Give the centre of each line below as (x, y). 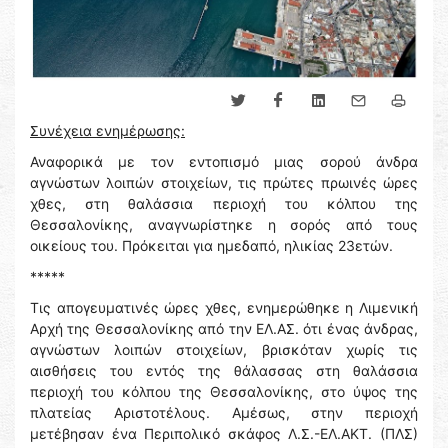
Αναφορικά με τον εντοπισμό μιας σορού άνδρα (224, 162)
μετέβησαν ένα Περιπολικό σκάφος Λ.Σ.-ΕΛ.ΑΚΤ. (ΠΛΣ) (224, 434)
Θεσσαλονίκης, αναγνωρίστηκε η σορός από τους (224, 225)
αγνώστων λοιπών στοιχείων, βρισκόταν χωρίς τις (224, 350)
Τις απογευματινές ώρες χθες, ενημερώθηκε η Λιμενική (224, 308)
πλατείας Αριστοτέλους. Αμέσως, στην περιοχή (224, 413)
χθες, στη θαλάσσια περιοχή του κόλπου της (224, 204)
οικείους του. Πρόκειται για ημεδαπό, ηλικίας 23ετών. (211, 246)
